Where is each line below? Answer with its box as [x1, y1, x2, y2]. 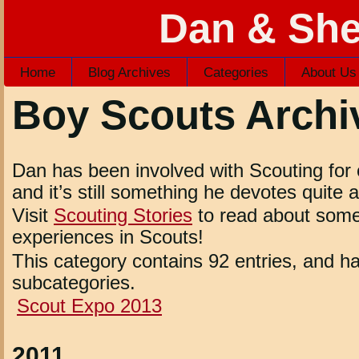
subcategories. [12, 271, 135, 293]
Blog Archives [88, 65, 171, 80]
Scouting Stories [54, 204, 192, 227]
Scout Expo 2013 [17, 295, 162, 317]
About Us [301, 65, 357, 80]
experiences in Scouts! [12, 226, 204, 248]
